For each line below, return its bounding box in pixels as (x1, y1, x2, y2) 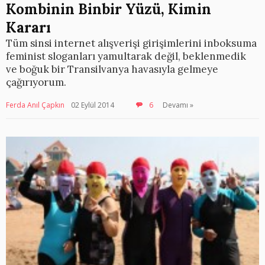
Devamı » (163, 100, 193, 110)
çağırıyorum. (6, 76, 66, 89)
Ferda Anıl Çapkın (6, 100, 64, 110)
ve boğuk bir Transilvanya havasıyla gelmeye (6, 63, 218, 76)
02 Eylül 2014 (71, 100, 114, 110)
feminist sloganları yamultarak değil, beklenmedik (6, 50, 246, 63)
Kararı (6, 18, 51, 37)
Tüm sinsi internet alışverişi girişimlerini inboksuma (6, 37, 257, 50)
